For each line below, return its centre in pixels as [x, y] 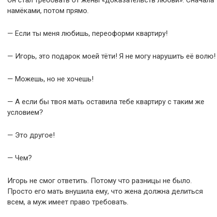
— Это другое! [31, 135]
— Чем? [20, 158]
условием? [25, 112]
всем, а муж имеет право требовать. [68, 202]
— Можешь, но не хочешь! [50, 79]
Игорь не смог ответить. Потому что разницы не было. [100, 180]
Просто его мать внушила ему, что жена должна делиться [105, 191]
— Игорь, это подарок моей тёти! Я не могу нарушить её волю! [111, 56]
